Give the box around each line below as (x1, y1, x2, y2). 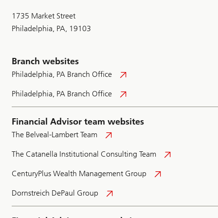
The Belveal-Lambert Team (12, 130, 97, 140)
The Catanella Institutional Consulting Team (12, 149, 156, 159)
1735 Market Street (12, 11, 75, 21)
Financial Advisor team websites (12, 116, 144, 127)
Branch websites (12, 56, 79, 67)
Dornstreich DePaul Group (12, 188, 98, 198)
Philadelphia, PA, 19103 (12, 24, 91, 34)
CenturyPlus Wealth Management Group (12, 169, 146, 179)
